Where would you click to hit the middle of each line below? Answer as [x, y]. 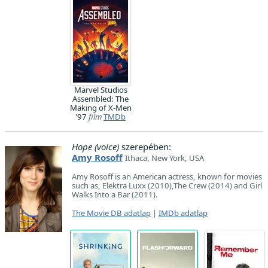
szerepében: [145, 147]
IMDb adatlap [183, 213]
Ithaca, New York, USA [165, 158]
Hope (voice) [95, 147]
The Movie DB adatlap [111, 213]
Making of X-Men [100, 108]
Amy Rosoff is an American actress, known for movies [167, 177]
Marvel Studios [100, 90]
